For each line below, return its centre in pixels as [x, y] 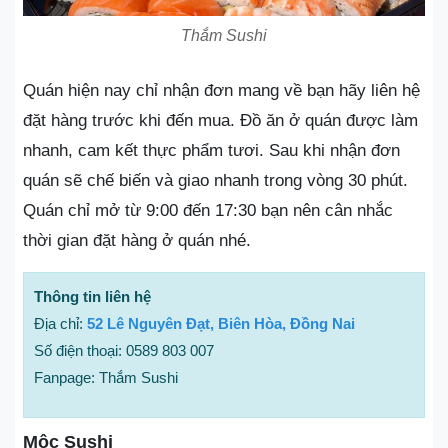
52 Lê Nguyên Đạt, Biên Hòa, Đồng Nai [221, 323]
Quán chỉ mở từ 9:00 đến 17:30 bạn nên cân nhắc [208, 210]
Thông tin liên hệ [92, 296]
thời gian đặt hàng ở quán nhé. [137, 240]
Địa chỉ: [60, 323]
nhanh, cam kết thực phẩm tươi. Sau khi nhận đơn [211, 150]
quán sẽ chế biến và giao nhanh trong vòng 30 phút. [215, 180]
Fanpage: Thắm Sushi [106, 377]
